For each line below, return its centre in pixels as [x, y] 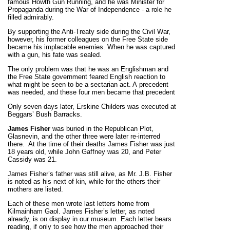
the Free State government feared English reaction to [87, 77]
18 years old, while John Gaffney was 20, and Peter [84, 152]
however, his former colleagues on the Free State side [88, 39]
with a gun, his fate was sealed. [55, 55]
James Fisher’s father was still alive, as [68, 174]
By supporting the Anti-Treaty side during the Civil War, [89, 32]
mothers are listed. [35, 189]
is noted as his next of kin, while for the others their [84, 181]
